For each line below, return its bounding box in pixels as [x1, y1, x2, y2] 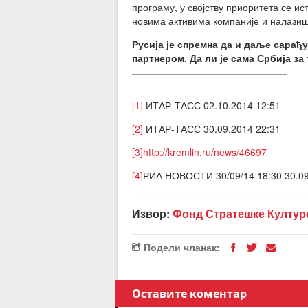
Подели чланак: [141, 240, 220, 254]
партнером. [132, 51, 190, 65]
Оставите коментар [132, 286, 247, 301]
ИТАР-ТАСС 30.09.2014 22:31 [143, 122, 280, 135]
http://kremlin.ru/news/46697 [143, 145, 267, 159]
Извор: [132, 206, 173, 221]
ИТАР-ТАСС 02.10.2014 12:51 [143, 98, 280, 112]
